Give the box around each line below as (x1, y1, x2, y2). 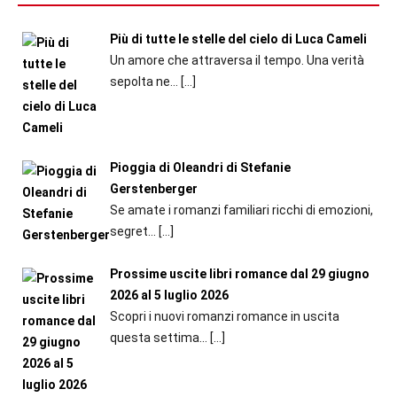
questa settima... (109, 331, 210, 346)
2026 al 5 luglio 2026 (109, 288, 229, 303)
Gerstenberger (109, 181, 198, 196)
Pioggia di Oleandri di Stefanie (109, 160, 291, 175)
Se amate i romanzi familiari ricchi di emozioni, (109, 202, 373, 217)
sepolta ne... (109, 74, 181, 90)
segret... (109, 223, 159, 238)
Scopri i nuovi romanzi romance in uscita (109, 309, 339, 324)
